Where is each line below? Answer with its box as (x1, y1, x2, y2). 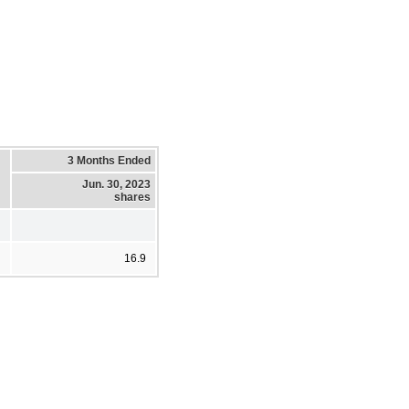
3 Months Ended (68, 153, 151, 167)
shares (114, 190, 151, 204)
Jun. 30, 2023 (82, 177, 151, 191)
